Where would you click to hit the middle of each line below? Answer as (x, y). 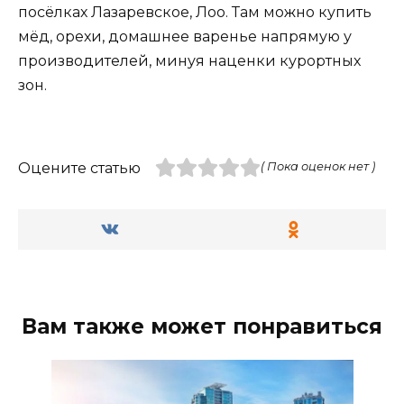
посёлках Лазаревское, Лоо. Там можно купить (195, 12)
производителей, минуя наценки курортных (189, 60)
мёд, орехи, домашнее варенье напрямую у (185, 36)
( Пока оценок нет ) (317, 166)
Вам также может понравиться (202, 326)
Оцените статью (79, 168)
